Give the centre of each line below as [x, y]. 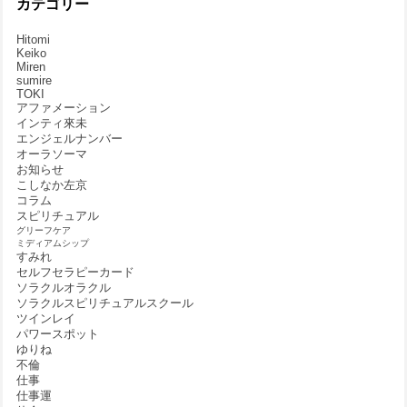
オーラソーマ [52, 154]
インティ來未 [52, 124]
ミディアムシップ [53, 243]
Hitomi [33, 40]
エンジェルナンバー [69, 139]
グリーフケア [44, 231]
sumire [34, 81]
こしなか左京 [52, 185]
